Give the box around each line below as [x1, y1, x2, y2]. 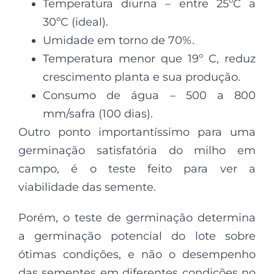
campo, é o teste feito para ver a [18, 162, 256, 176]
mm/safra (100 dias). [43, 107, 153, 121]
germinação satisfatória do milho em [18, 144, 256, 158]
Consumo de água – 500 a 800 [43, 89, 256, 103]
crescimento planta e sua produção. [43, 70, 240, 84]
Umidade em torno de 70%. [43, 34, 194, 48]
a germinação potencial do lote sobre [18, 229, 256, 243]
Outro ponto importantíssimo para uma [18, 125, 256, 139]
